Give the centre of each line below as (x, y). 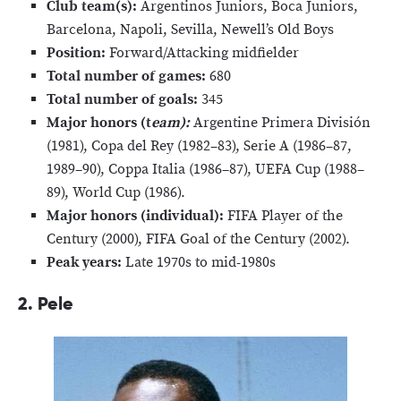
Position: (78, 53)
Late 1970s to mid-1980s (200, 262)
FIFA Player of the (285, 216)
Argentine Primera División (282, 123)
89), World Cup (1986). (116, 192)
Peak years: (86, 262)
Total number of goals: (124, 99)
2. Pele (46, 303)
